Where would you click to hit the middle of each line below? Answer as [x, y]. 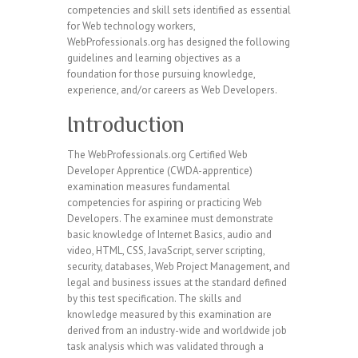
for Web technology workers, [131, 26]
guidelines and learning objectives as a [154, 58]
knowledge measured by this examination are [169, 314]
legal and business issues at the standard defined [177, 282]
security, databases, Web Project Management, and [179, 267]
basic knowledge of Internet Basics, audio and [169, 235]
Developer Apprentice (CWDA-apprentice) [160, 171]
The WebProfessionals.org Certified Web [157, 155]
